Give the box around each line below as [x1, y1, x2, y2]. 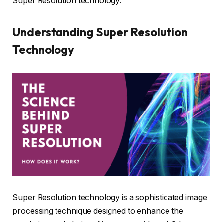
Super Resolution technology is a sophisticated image [12, 192, 207, 202]
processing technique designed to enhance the [12, 206, 183, 216]
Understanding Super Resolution [12, 24, 188, 40]
